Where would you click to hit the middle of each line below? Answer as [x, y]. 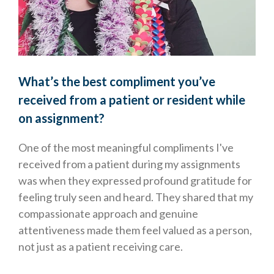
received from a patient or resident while [132, 100]
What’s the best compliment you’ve [117, 82]
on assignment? [61, 118]
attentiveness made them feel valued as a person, [135, 230]
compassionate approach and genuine [108, 214]
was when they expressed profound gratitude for [135, 181]
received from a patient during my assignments [129, 164]
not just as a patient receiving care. [101, 247]
